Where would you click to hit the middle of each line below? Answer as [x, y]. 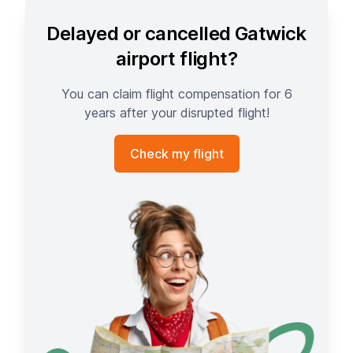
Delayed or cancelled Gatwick [176, 33]
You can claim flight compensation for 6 [176, 94]
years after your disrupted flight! [176, 113]
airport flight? [176, 59]
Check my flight [176, 154]
